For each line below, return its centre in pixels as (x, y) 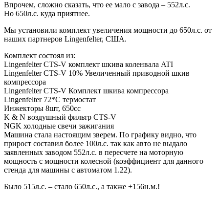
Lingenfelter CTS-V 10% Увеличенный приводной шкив (97, 73)
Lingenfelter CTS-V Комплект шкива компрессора (86, 91)
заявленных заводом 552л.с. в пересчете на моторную (94, 153)
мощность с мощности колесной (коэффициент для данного (104, 161)
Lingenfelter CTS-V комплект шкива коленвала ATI (88, 65)
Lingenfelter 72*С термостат (50, 100)
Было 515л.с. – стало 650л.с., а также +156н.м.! (82, 187)
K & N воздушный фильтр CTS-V (60, 117)
